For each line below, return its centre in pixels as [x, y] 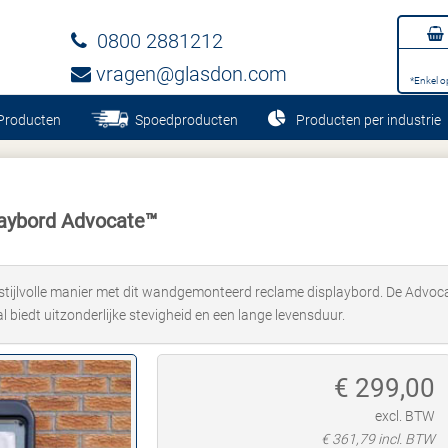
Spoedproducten [183, 120]
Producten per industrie [368, 120]
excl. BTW [404, 416]
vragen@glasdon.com [188, 74]
